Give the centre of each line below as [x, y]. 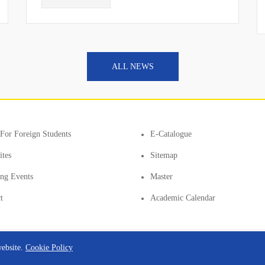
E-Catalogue [171, 134]
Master [161, 177]
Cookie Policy [49, 248]
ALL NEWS [132, 67]
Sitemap [164, 155]
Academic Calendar [183, 198]
